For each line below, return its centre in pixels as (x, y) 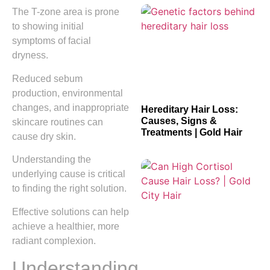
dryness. (30, 55)
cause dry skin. (44, 136)
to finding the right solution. (69, 189)
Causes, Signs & (179, 121)
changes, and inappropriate (71, 107)
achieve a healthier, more (66, 226)
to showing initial (48, 27)
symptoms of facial (52, 41)
